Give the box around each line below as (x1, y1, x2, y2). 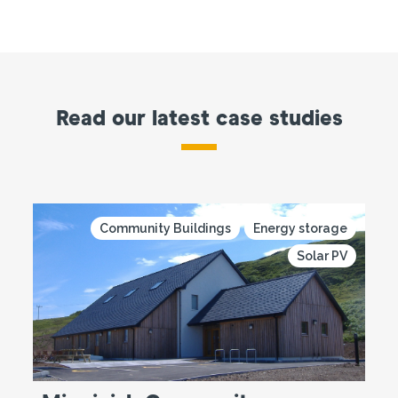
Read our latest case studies (55, 107, 343, 130)
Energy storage (252, 220, 347, 235)
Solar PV (296, 248, 347, 263)
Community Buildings (99, 220, 231, 235)
